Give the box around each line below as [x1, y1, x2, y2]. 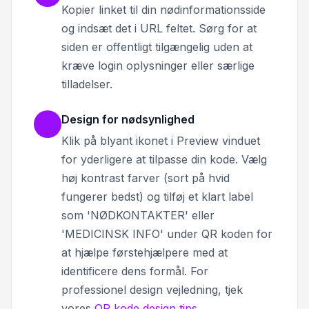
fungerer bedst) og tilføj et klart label [61, 189, 253, 203]
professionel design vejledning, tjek [61, 282, 243, 297]
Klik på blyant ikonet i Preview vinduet [61, 133, 260, 148]
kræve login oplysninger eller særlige [61, 58, 255, 72]
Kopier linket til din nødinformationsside [61, 2, 266, 17]
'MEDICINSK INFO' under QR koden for [61, 226, 272, 241]
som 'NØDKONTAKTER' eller [61, 208, 215, 222]
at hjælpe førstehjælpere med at [61, 245, 228, 259]
